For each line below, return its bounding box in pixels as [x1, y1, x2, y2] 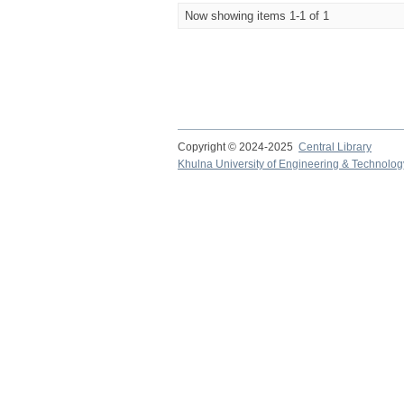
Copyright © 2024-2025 [178, 141, 298, 153]
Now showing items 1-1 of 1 [185, 9, 329, 23]
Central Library [298, 141, 372, 153]
